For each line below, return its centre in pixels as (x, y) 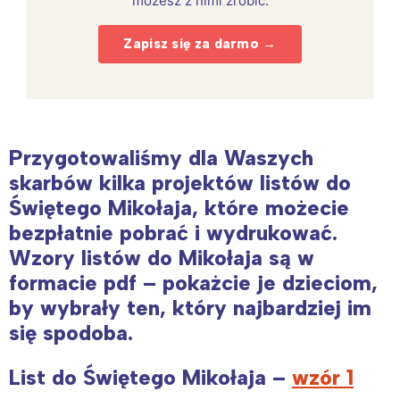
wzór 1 (323, 377)
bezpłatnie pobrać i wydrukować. (173, 232)
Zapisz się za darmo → (200, 43)
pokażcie (207, 282)
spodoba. (85, 332)
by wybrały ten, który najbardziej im (190, 307)
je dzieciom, (314, 282)
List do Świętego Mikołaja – (150, 377)
